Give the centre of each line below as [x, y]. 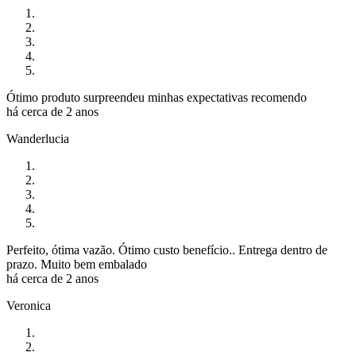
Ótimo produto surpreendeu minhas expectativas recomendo [157, 98]
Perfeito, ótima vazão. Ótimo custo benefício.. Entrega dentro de [167, 250]
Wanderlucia [38, 139]
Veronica [29, 306]
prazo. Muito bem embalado [77, 265]
